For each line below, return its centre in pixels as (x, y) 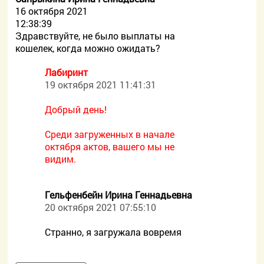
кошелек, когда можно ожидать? (88, 48)
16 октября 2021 (52, 11)
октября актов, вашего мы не (110, 146)
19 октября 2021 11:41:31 (101, 85)
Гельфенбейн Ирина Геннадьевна (119, 195)
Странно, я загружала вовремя (113, 232)
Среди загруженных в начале (110, 134)
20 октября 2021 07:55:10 (101, 207)
